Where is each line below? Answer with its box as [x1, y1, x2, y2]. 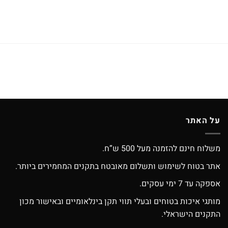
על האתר [186, 115, 220, 127]
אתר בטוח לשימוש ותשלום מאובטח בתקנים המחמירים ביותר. [15, 160, 220, 173]
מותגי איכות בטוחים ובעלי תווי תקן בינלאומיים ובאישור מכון [19, 195, 220, 208]
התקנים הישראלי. [161, 208, 220, 220]
